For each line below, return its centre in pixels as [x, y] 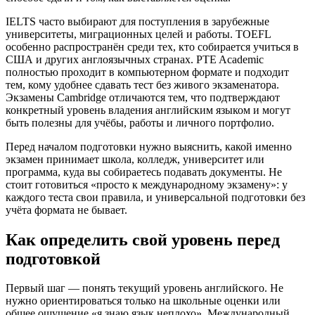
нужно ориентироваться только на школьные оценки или [143, 301]
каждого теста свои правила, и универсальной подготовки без [155, 197]
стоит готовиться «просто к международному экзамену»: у [147, 184]
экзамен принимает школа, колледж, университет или [135, 159]
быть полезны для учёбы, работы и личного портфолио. [140, 122]
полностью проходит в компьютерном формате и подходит [147, 72]
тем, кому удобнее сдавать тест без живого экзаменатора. [142, 84]
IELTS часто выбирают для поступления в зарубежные [137, 21]
